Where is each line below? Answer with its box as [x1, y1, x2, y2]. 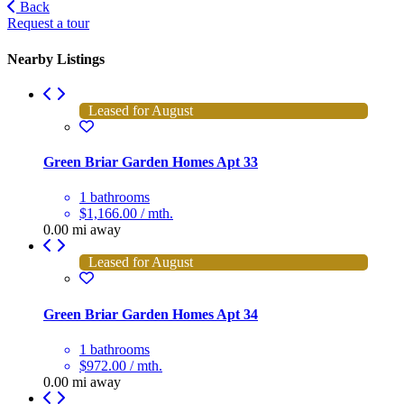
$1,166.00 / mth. [79, 206, 173, 222]
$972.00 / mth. [79, 357, 162, 373]
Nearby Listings [7, 50, 105, 67]
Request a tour [7, 15, 89, 32]
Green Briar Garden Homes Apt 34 [43, 306, 258, 322]
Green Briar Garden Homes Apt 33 [43, 154, 258, 170]
